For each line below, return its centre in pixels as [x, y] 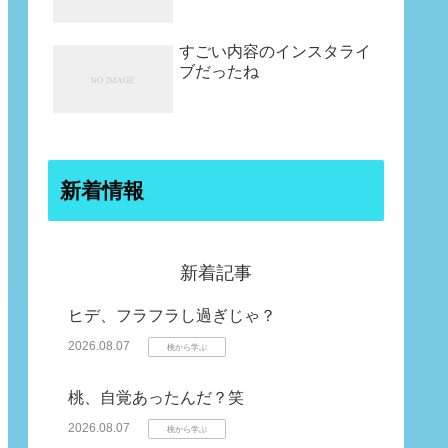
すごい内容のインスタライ [275, 52]
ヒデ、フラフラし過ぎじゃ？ [172, 315]
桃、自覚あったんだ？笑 [156, 397]
